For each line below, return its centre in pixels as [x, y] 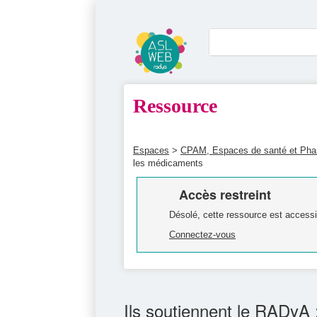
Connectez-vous [202, 234]
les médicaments [168, 163]
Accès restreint [225, 194]
